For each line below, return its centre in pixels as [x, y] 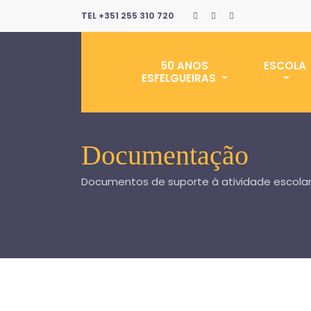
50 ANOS [184, 66]
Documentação [165, 155]
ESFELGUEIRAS [180, 78]
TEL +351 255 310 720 [128, 16]
